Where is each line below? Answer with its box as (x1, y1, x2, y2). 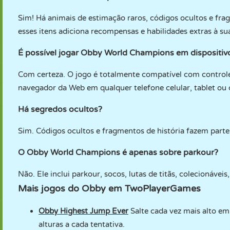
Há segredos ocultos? (18, 104, 102, 114)
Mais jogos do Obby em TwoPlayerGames (18, 183, 201, 194)
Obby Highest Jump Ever (39, 206, 128, 216)
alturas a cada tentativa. (39, 220, 125, 229)
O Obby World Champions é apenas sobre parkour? (18, 147, 218, 158)
